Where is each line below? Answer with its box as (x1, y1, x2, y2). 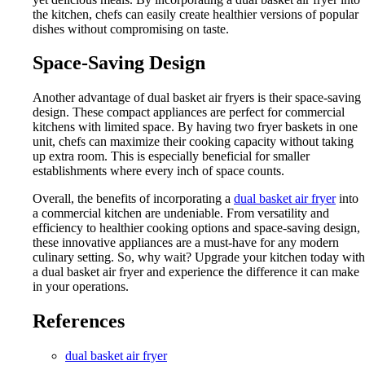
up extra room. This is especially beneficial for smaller (33, 149, 310, 164)
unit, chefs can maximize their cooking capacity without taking (33, 134, 354, 149)
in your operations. (33, 279, 129, 294)
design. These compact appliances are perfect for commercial (33, 105, 345, 120)
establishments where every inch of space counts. (33, 164, 284, 178)
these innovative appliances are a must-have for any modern (33, 235, 339, 250)
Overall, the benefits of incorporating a (33, 191, 234, 206)
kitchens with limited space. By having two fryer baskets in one (33, 120, 358, 134)
